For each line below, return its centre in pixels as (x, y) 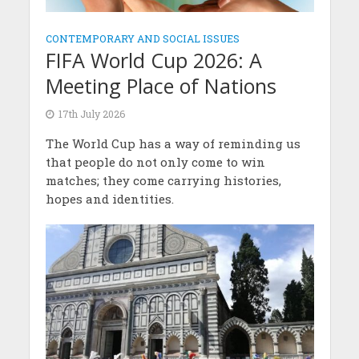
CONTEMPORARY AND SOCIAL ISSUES (142, 38)
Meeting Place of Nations (161, 85)
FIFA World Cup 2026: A (153, 60)
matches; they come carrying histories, (163, 180)
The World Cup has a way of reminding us (173, 143)
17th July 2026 (92, 113)
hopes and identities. (109, 198)
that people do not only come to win (155, 161)
